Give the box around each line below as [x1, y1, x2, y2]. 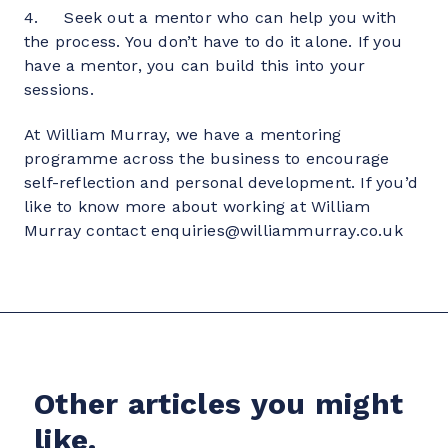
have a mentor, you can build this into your [24, 56, 366, 75]
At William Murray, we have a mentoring [24, 125, 342, 144]
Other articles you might [34, 385, 404, 421]
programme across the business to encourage [24, 149, 390, 168]
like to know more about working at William [24, 197, 371, 216]
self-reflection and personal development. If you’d [24, 173, 419, 192]
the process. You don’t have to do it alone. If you [24, 32, 403, 51]
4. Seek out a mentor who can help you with [24, 8, 397, 27]
